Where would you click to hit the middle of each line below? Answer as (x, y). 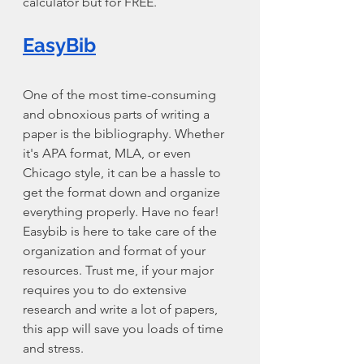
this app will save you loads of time (125, 328)
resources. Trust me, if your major (120, 270)
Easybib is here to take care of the (121, 231)
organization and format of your (116, 250)
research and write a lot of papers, (122, 309)
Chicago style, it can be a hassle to (123, 172)
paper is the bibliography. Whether (125, 133)
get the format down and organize (123, 192)
